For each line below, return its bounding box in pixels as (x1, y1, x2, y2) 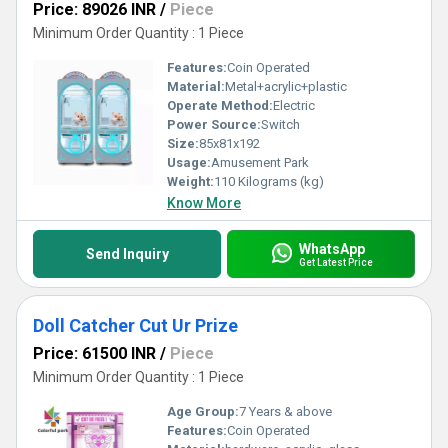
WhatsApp (298, 240, 365, 257)
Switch (261, 117, 300, 132)
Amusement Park (211, 155, 309, 170)
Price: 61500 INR (33, 344, 156, 363)
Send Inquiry (85, 246, 169, 262)
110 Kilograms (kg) (214, 174, 324, 189)
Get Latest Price (298, 256, 373, 268)
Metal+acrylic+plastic (225, 79, 347, 94)
